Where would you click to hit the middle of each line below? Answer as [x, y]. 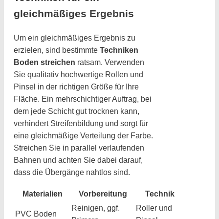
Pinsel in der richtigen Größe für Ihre [76, 87]
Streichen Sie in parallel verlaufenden [79, 148]
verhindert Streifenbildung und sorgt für [81, 123]
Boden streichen [44, 62]
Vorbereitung [103, 194]
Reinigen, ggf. [96, 208]
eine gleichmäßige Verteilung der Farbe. [83, 135]
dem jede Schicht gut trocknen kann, [77, 111]
